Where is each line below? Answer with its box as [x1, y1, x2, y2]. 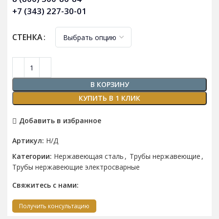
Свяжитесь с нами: [12, 180, 79, 190]
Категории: [12, 152, 52, 161]
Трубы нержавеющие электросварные [12, 162, 140, 172]
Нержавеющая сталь [54, 152, 124, 161]
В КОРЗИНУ [90, 80, 129, 89]
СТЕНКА [12, 31, 43, 43]
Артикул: [12, 136, 46, 145]
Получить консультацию [19, 202, 89, 210]
